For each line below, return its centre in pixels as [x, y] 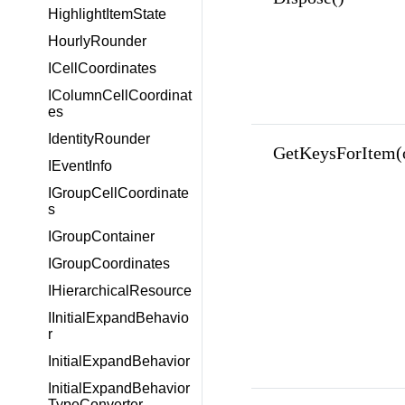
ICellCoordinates [102, 68]
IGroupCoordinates [109, 264]
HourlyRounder [97, 41]
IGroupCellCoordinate [118, 193]
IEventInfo [80, 166]
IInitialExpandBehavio [118, 318]
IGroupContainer [101, 236]
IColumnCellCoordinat [120, 95]
